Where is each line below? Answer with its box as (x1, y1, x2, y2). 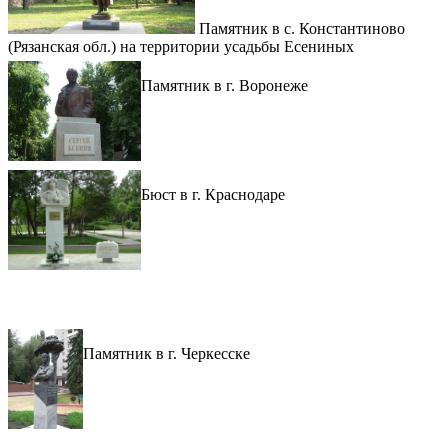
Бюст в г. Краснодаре (141, 186, 286, 204)
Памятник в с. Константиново (194, 20, 405, 38)
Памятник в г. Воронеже (141, 77, 309, 95)
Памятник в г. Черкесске (83, 345, 250, 363)
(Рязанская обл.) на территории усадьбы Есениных (8, 38, 354, 56)
